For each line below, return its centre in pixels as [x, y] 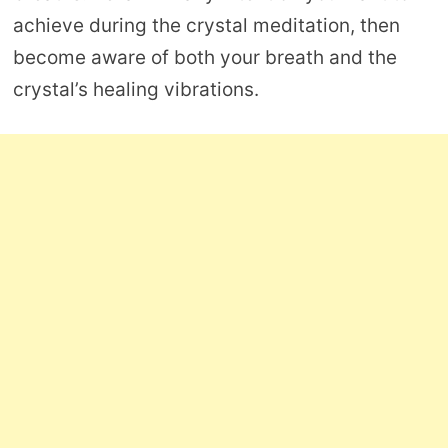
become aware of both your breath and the [204, 57]
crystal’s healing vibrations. [135, 89]
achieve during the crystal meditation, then [206, 25]
